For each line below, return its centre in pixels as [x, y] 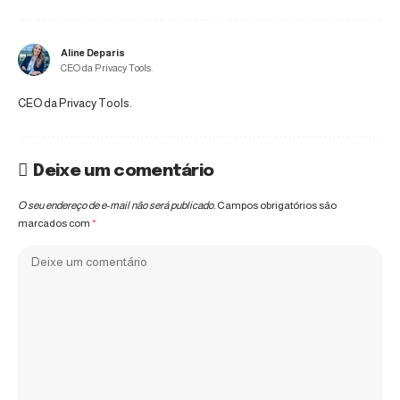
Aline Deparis [93, 53]
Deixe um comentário [124, 171]
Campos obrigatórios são [277, 206]
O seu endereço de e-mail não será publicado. [117, 206]
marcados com [55, 224]
